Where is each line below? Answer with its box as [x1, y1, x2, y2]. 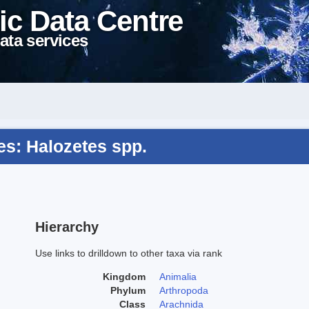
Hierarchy [35, 219, 99, 235]
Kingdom [103, 270, 146, 282]
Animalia [159, 270, 197, 282]
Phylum [110, 284, 146, 296]
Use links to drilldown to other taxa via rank [35, 247, 222, 259]
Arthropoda [159, 284, 208, 296]
